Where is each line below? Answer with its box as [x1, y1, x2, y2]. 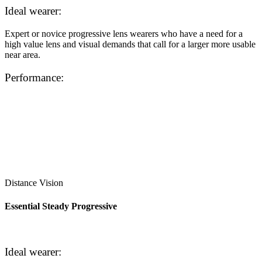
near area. [5, 49, 40, 60]
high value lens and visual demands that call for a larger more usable [5, 39, 256, 49]
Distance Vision [5, 178, 63, 188]
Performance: [5, 71, 64, 84]
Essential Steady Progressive [5, 201, 117, 211]
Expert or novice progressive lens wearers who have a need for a [5, 28, 243, 39]
